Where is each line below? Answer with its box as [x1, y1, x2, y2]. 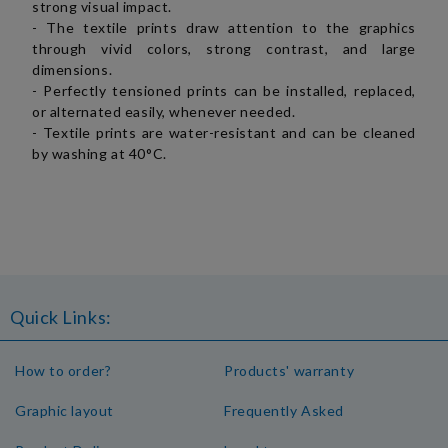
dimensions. [32, 61, 113, 78]
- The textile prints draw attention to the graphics [32, 19, 416, 36]
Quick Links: [10, 306, 112, 328]
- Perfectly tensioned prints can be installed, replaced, [32, 82, 416, 99]
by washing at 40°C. [32, 145, 167, 162]
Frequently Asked [224, 402, 344, 419]
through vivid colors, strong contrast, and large [32, 40, 416, 57]
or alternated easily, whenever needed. [32, 103, 296, 120]
